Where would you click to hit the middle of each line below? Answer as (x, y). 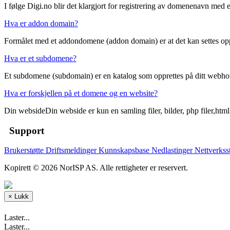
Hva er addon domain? (41, 23)
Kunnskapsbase (125, 150)
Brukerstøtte (25, 150)
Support (24, 130)
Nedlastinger (173, 150)
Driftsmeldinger (72, 150)
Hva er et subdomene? (40, 58)
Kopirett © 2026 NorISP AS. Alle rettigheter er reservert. (96, 168)
